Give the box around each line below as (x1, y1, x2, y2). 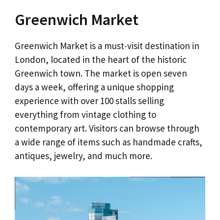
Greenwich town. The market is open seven (15, 67, 187, 80)
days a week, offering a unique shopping (15, 81, 174, 93)
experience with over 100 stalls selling (15, 95, 164, 107)
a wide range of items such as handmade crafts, (15, 136, 202, 148)
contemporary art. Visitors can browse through (15, 122, 199, 135)
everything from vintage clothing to (15, 109, 156, 121)
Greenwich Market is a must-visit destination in (15, 40, 199, 52)
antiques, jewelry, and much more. (15, 150, 152, 162)
